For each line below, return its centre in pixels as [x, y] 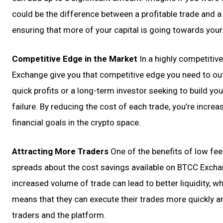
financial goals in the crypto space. [76, 122]
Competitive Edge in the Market [75, 59]
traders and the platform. [59, 215]
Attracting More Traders [60, 151]
